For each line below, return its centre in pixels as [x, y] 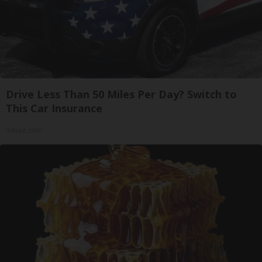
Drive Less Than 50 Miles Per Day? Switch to [121, 94]
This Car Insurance [54, 108]
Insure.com [24, 130]
